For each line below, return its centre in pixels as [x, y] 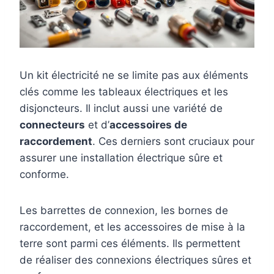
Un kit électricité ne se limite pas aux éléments [134, 75]
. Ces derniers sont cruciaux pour [173, 141]
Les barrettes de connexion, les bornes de [124, 210]
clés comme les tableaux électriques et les [124, 91]
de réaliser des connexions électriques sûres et [135, 260]
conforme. [44, 174]
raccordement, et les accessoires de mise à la [132, 227]
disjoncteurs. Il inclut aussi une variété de [121, 108]
